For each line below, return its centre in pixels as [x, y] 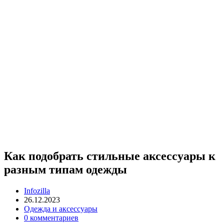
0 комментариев [51, 217]
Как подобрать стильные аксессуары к [110, 156]
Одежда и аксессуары [61, 208]
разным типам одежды [65, 169]
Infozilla [37, 190]
